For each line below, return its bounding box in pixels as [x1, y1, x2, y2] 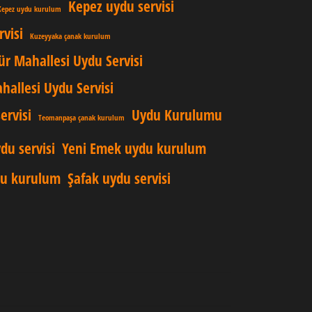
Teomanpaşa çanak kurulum [38, 113, 125, 123]
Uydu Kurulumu [132, 105, 222, 125]
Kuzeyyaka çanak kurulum [30, 31, 111, 41]
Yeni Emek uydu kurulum [62, 139, 206, 158]
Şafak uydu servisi [68, 169, 171, 188]
